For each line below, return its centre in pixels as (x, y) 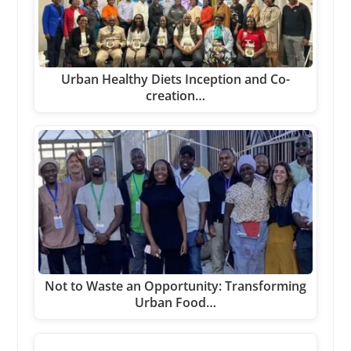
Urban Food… (175, 303)
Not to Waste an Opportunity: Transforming (175, 286)
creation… (175, 95)
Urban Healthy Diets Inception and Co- (175, 79)
